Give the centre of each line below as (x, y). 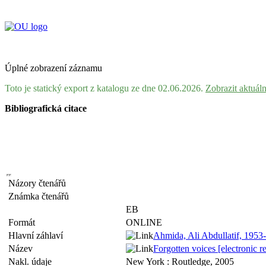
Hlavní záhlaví (38, 235)
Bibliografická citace (46, 108)
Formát (24, 222)
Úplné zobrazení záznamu (53, 68)
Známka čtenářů (41, 196)
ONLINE (144, 222)
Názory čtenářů (39, 183)
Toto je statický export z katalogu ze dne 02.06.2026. (105, 88)
